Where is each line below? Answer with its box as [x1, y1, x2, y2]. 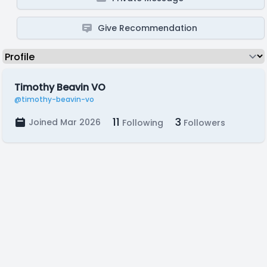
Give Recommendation [98, 22, 198, 34]
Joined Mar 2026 [29, 116, 101, 128]
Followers [181, 117, 225, 129]
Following [120, 117, 163, 129]
